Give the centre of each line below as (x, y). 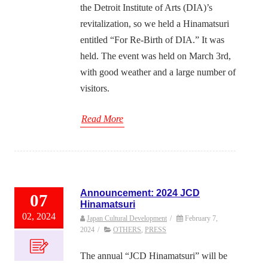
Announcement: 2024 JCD (140, 193)
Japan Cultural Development (127, 219)
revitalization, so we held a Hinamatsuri (155, 24)
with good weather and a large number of (158, 72)
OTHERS (127, 230)
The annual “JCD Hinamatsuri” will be (154, 256)
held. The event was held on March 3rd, (156, 56)
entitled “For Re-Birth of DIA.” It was (152, 40)
